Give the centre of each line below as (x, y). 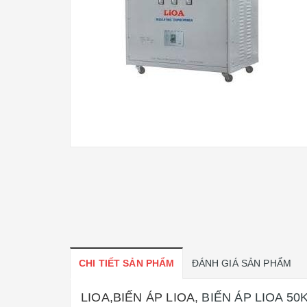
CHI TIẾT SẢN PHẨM (127, 263)
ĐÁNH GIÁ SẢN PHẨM (242, 263)
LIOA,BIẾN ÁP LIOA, (140, 297)
